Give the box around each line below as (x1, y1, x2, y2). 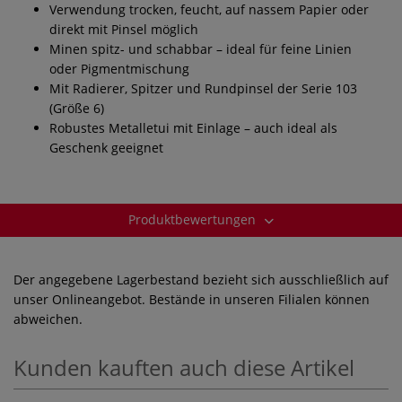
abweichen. (13, 310, 83, 328)
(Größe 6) (49, 99, 104, 117)
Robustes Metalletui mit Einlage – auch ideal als (49, 118, 337, 136)
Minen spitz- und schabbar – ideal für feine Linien (49, 39, 352, 57)
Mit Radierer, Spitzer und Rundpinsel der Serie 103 (49, 79, 357, 97)
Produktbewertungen (128, 210, 259, 228)
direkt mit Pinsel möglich (49, 20, 198, 38)
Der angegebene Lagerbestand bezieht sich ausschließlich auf (13, 270, 389, 288)
